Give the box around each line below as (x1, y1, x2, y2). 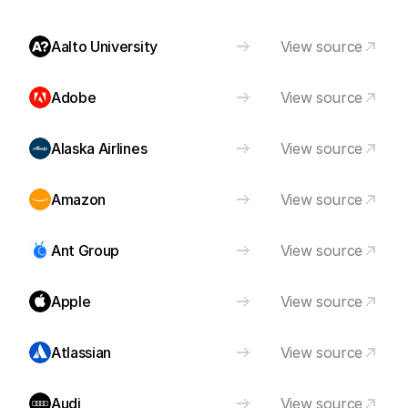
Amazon (51, 190, 107, 209)
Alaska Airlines (51, 139, 148, 158)
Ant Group (51, 241, 120, 260)
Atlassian (51, 343, 112, 362)
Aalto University (51, 37, 158, 56)
